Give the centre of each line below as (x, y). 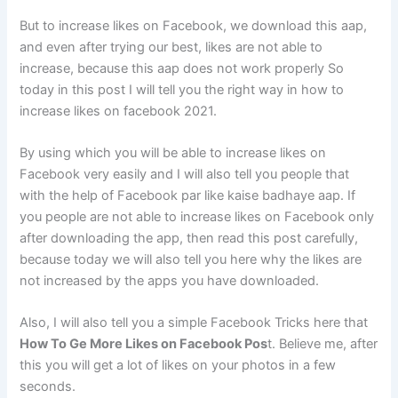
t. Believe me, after (323, 344)
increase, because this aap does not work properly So (182, 68)
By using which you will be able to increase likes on (173, 153)
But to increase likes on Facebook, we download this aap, (194, 25)
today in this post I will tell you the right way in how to (182, 89)
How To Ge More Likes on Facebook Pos (144, 344)
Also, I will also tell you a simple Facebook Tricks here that (194, 323)
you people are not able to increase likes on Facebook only (197, 217)
